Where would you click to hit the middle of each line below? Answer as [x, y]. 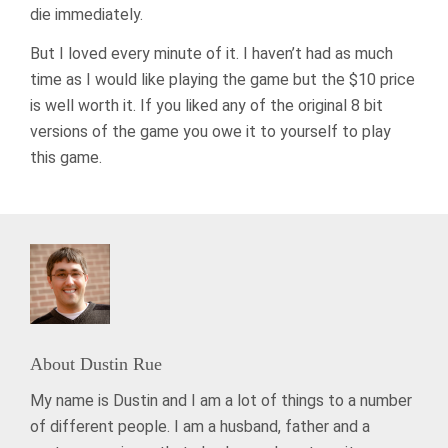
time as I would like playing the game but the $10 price [222, 79]
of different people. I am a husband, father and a [200, 426]
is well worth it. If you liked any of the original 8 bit [206, 105]
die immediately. [86, 14]
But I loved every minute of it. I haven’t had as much [211, 53]
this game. [66, 157]
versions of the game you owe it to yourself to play [210, 131]
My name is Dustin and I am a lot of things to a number [221, 400]
